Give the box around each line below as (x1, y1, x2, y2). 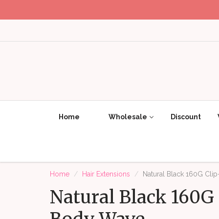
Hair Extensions (82, 170, 130, 178)
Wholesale (109, 113, 147, 121)
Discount (171, 113, 201, 121)
